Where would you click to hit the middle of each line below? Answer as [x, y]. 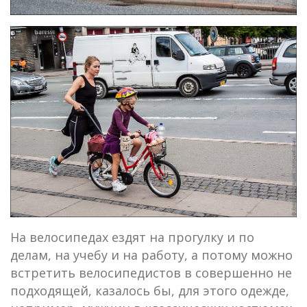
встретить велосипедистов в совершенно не [151, 272]
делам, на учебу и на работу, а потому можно [151, 255]
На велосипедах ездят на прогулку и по [132, 237]
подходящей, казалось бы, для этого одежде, [150, 290]
